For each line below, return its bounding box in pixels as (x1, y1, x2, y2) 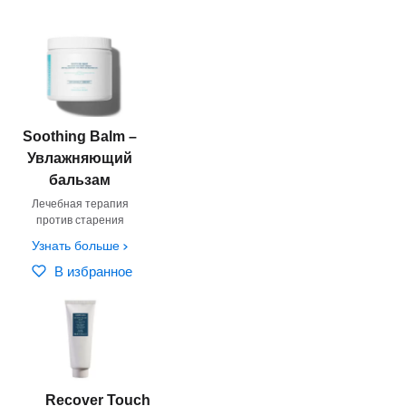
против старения (35, 213, 124, 227)
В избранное (54, 263, 133, 279)
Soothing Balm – (23, 128, 138, 144)
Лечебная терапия (31, 197, 129, 210)
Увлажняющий (27, 150, 133, 166)
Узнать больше (32, 237, 121, 253)
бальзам (49, 171, 111, 188)
